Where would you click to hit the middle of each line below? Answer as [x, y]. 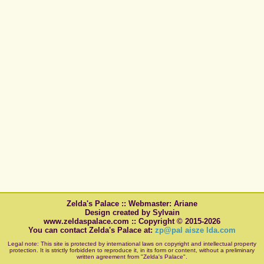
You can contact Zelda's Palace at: [92, 230]
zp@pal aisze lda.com [195, 230]
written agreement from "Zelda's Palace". [132, 256]
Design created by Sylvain [132, 212]
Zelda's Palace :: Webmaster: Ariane [132, 203]
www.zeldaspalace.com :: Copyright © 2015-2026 [132, 221]
